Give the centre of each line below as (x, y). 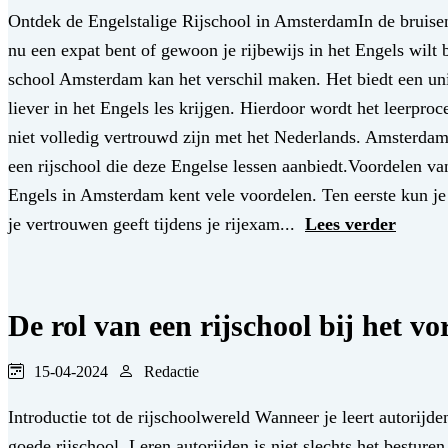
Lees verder (350, 224)
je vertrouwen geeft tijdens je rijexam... (154, 224)
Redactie (171, 372)
